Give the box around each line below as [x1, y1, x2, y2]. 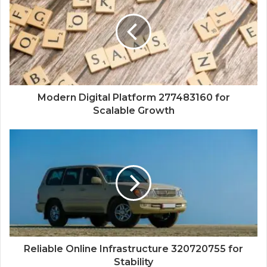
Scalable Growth [92, 105, 175, 117]
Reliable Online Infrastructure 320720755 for [24, 243, 243, 255]
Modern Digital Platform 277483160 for [37, 92, 230, 104]
